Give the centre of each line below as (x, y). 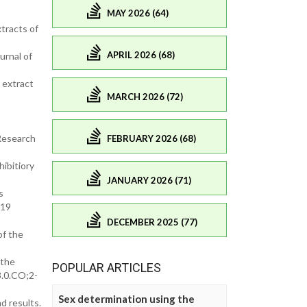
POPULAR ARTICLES (107, 268)
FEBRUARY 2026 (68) (151, 138)
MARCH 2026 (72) (145, 96)
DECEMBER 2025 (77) (152, 222)
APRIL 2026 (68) (141, 54)
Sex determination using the (126, 299)
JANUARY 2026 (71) (149, 180)
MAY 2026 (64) (138, 13)
